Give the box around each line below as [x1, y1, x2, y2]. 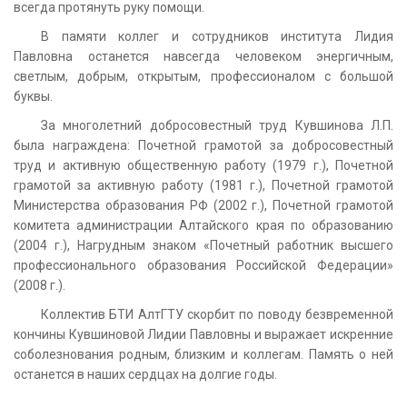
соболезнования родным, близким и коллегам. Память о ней [14, 346, 393, 362]
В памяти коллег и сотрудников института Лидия [41, 28, 393, 44]
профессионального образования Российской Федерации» [14, 257, 393, 273]
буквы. [14, 88, 53, 104]
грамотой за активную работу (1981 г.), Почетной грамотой [14, 177, 393, 193]
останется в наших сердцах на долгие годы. [14, 366, 277, 382]
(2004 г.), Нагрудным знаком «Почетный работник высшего [14, 237, 393, 253]
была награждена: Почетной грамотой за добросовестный [14, 137, 393, 153]
